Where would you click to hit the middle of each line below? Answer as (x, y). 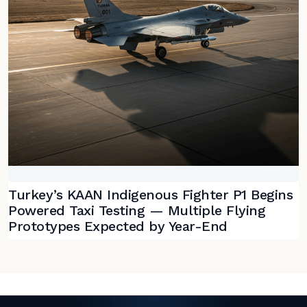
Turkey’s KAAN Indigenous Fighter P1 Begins (150, 194)
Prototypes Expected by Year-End (118, 226)
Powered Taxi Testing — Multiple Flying (137, 210)
